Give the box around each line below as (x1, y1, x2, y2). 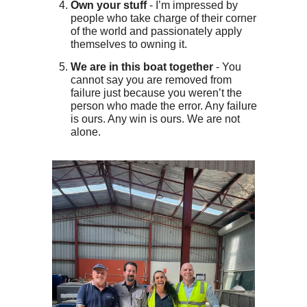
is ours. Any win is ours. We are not (71, 112, 240, 125)
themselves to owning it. (71, 38, 187, 50)
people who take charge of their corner (71, 12, 256, 24)
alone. (71, 125, 101, 138)
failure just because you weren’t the (71, 86, 242, 99)
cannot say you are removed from (71, 73, 232, 86)
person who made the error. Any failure (71, 99, 257, 112)
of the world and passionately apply (71, 25, 242, 37)
